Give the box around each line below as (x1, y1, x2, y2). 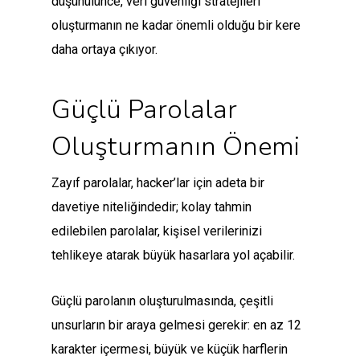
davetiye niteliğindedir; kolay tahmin (51, 199, 252, 215)
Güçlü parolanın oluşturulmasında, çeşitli (51, 293, 273, 309)
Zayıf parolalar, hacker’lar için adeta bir (51, 175, 264, 191)
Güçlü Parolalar (51, 92, 237, 129)
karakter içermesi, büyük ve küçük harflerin (51, 342, 288, 358)
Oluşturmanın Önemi (51, 129, 300, 166)
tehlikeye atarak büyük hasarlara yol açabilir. (51, 247, 295, 264)
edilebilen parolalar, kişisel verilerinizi (51, 223, 262, 239)
